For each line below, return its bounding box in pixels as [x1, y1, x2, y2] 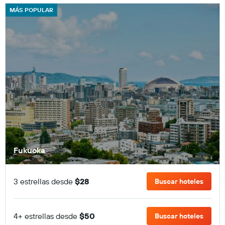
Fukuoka [14, 145, 45, 155]
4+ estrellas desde [14, 210, 79, 221]
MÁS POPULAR [10, 6, 53, 14]
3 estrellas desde [14, 176, 75, 186]
